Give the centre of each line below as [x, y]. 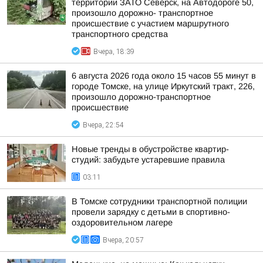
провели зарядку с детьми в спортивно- [151, 212]
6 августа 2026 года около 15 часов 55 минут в [164, 76]
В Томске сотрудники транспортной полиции [159, 201]
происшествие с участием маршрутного [150, 23]
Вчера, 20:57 [123, 240]
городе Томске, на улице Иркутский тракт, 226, [163, 86]
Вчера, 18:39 [114, 52]
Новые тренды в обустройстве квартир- [150, 149]
